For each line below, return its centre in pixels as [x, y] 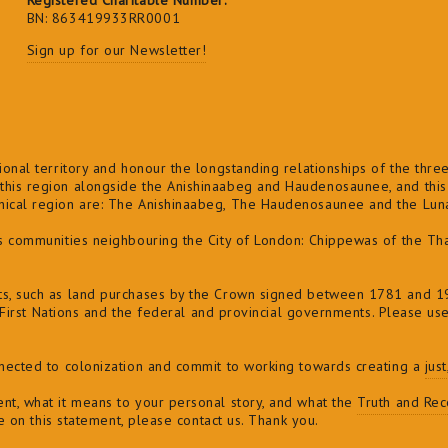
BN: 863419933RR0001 [103, 18]
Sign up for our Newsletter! [116, 50]
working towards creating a [334, 366]
